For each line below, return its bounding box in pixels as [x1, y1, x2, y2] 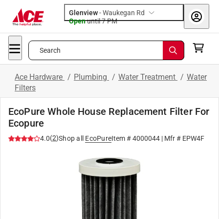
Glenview [69, 9, 98, 17]
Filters [15, 83, 36, 92]
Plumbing [74, 72, 109, 82]
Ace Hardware [15, 72, 65, 82]
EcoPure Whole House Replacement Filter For [8, 106, 210, 117]
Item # [111, 134, 132, 142]
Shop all [59, 134, 84, 142]
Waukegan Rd [103, 9, 145, 17]
